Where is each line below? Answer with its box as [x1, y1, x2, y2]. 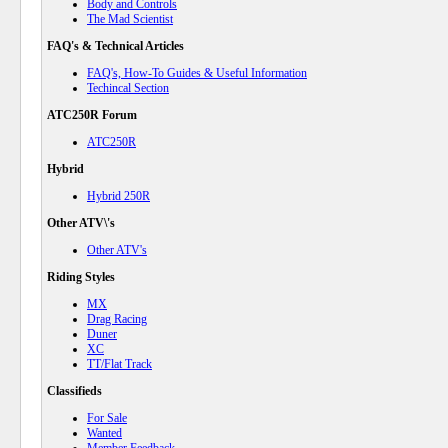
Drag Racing [87, 312, 147, 326]
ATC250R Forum [47, 108, 137, 122]
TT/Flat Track [87, 357, 152, 371]
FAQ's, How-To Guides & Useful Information [87, 66, 307, 80]
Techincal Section [87, 81, 169, 95]
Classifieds [47, 384, 102, 398]
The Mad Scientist [87, 12, 173, 26]
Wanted [87, 426, 122, 440]
